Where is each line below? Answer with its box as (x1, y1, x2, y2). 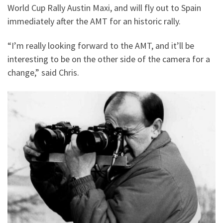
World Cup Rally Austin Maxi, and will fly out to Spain (7, 1, 201, 13)
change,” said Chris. (7, 67, 79, 79)
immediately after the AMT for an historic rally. (7, 15, 181, 27)
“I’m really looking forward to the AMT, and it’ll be (7, 40, 194, 52)
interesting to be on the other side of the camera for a (7, 53, 210, 65)
